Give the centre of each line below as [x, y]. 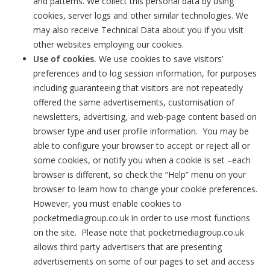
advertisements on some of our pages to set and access [144, 261]
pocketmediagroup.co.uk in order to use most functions [142, 218]
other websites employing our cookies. [108, 44]
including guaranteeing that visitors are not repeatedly [138, 88]
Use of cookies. [65, 59]
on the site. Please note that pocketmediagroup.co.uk [139, 232]
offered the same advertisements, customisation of [134, 102]
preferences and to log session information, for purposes [145, 73]
